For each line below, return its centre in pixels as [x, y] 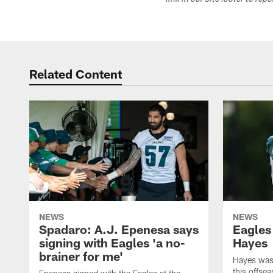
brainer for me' [81, 256]
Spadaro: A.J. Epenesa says [119, 229]
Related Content [76, 74]
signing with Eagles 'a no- [112, 243]
